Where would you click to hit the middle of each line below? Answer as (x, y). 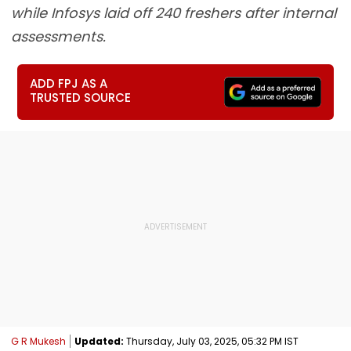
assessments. (58, 36)
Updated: (99, 341)
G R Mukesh (38, 341)
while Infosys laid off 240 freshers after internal (174, 13)
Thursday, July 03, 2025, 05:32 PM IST (211, 341)
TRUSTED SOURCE (81, 98)
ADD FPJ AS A (69, 83)
